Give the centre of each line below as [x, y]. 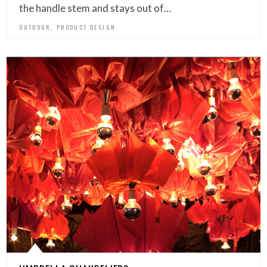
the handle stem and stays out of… [95, 8]
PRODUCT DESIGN [86, 27]
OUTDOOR [35, 27]
